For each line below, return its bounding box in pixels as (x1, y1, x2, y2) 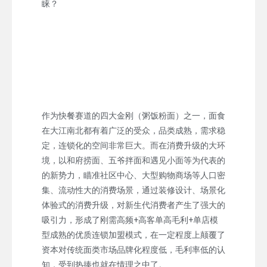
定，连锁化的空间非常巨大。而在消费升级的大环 (42, 140, 225, 150)
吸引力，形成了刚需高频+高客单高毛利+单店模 (42, 215, 218, 225)
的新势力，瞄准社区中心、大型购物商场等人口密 (42, 170, 225, 180)
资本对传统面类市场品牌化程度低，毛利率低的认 (42, 244, 225, 254)
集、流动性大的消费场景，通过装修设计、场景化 (42, 185, 225, 195)
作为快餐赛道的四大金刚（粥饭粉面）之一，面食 (42, 110, 225, 120)
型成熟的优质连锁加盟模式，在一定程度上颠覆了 (42, 229, 225, 240)
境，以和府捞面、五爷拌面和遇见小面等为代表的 (42, 155, 225, 165)
